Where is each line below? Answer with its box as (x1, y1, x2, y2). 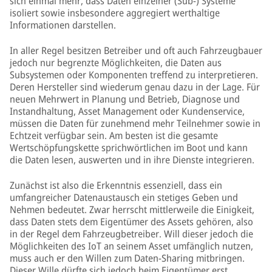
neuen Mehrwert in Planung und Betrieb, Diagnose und (10, 92, 240, 106)
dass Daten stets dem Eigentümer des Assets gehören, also (10, 215, 253, 228)
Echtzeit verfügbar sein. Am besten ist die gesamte (10, 129, 218, 142)
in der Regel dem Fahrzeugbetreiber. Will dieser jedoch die (10, 227, 253, 240)
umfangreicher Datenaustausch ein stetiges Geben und (10, 191, 238, 204)
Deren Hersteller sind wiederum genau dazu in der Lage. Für (10, 80, 260, 93)
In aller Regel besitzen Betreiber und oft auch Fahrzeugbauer (10, 44, 262, 57)
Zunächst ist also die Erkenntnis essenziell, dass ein (10, 178, 222, 192)
